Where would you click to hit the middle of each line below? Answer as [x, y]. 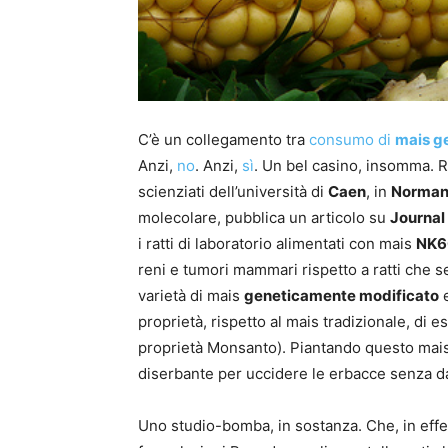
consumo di [352, 140]
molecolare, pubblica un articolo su [264, 218]
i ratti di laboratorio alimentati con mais [277, 244]
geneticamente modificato [341, 296]
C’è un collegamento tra [223, 140]
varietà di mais [191, 296]
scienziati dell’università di [233, 192]
